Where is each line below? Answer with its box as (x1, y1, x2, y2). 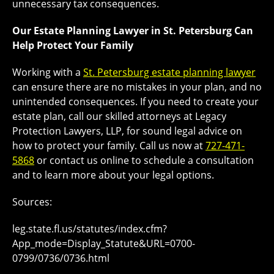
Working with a (12, 65, 83, 79)
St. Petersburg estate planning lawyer (83, 65, 256, 79)
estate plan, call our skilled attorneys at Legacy (12, 109, 226, 123)
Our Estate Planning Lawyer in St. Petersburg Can (12, 24, 253, 37)
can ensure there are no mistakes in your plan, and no (12, 80, 262, 94)
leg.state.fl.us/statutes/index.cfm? (12, 222, 167, 235)
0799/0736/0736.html (12, 251, 109, 265)
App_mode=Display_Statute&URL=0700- (12, 237, 195, 250)
